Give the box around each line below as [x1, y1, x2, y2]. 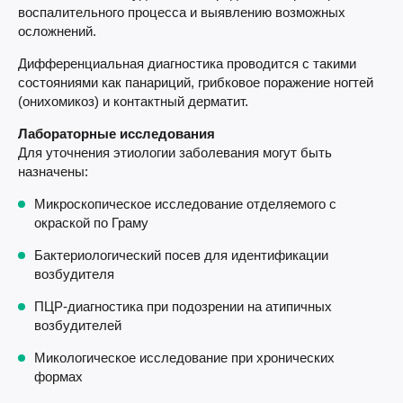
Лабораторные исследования [18, 125, 215, 141]
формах [34, 368, 83, 384]
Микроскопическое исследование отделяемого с [34, 195, 336, 211]
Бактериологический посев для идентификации [34, 246, 328, 263]
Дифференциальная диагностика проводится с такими [18, 55, 356, 71]
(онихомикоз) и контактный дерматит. [18, 93, 248, 109]
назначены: [18, 163, 88, 179]
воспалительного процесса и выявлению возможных [18, 4, 345, 20]
